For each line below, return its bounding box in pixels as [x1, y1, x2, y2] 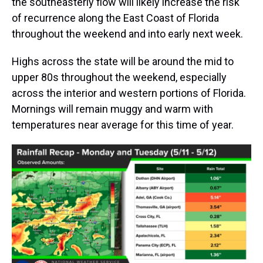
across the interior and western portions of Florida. [12, 86, 246, 99]
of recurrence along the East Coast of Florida [12, 11, 219, 24]
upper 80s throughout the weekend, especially [12, 70, 227, 83]
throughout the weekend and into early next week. [12, 27, 243, 40]
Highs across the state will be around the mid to [12, 55, 234, 68]
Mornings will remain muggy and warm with [12, 102, 213, 115]
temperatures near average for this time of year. [12, 118, 234, 131]
